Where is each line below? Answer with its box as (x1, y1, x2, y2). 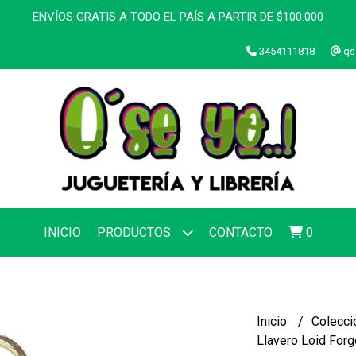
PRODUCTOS (96, 225, 174, 240)
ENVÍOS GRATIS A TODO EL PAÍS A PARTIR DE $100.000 (33, 10, 323, 24)
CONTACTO (208, 225, 273, 240)
